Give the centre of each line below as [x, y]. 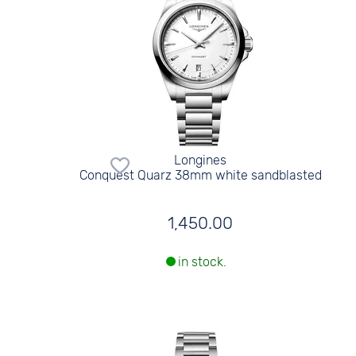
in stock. [203, 262]
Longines [201, 160]
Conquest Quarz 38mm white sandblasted [200, 175]
